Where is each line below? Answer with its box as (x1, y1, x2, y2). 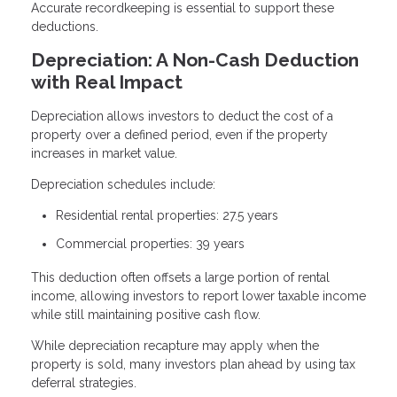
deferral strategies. (31, 375, 136, 390)
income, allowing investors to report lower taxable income (31, 288, 366, 303)
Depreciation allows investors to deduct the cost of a (31, 109, 333, 124)
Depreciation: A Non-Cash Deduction (31, 48, 359, 71)
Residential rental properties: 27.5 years (56, 208, 278, 223)
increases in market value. (31, 146, 177, 161)
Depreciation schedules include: (31, 177, 215, 192)
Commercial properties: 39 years (56, 236, 245, 251)
